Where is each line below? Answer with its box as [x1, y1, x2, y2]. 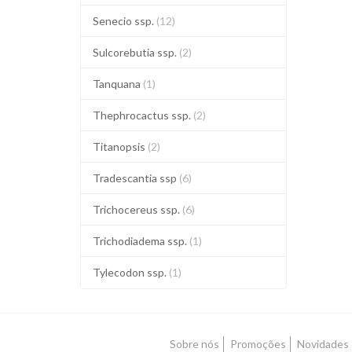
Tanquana [93, 77, 143, 90]
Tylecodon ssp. [93, 266, 169, 279]
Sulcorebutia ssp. [93, 46, 179, 59]
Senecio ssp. [93, 14, 156, 27]
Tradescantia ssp [93, 171, 179, 185]
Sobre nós [170, 337, 219, 350]
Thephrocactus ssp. [93, 108, 193, 122]
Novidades [297, 337, 349, 350]
